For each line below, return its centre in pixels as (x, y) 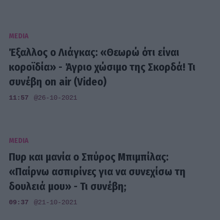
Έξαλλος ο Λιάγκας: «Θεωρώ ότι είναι (94, 52)
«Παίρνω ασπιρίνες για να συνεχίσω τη (97, 172)
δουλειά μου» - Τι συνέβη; (68, 187)
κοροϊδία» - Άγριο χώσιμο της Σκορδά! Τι (102, 67)
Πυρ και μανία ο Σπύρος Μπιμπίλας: (89, 157)
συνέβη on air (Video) (58, 82)
